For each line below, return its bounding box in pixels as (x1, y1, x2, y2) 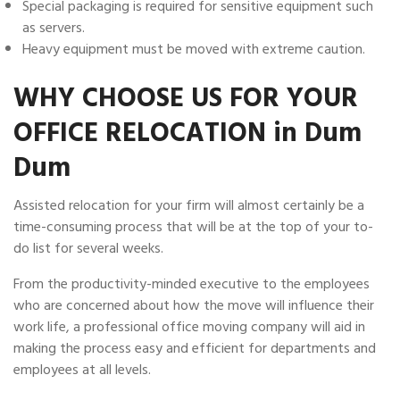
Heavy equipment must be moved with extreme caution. (22, 37, 365, 61)
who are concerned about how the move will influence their (13, 294, 374, 317)
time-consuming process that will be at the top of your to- (13, 215, 373, 238)
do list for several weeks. (13, 237, 163, 260)
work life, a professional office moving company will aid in (13, 315, 365, 338)
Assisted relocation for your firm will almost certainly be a (13, 194, 364, 217)
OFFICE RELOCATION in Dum (13, 112, 362, 154)
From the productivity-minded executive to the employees (13, 272, 370, 296)
